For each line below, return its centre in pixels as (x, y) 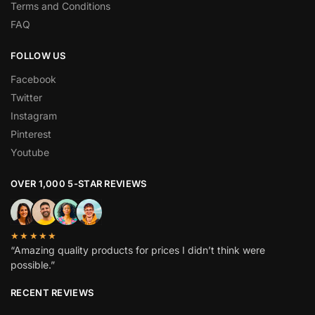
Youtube (30, 152)
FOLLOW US (38, 56)
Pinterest (31, 134)
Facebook (33, 79)
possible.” (33, 264)
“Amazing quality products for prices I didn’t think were (138, 250)
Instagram (34, 115)
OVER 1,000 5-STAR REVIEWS (79, 183)
